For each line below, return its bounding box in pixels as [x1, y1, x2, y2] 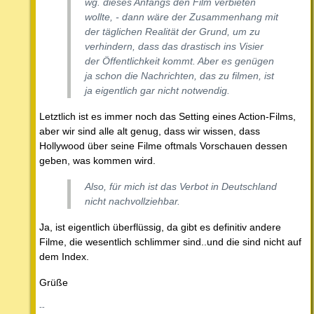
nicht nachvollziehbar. [85, 196, 180, 207]
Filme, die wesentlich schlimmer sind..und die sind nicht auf [39, 236, 301, 248]
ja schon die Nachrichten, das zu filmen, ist [85, 70, 274, 82]
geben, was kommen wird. [39, 155, 156, 167]
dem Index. [39, 251, 89, 263]
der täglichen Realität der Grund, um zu [85, 26, 260, 38]
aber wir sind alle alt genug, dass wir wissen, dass [39, 125, 260, 137]
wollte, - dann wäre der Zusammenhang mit [85, 11, 278, 23]
